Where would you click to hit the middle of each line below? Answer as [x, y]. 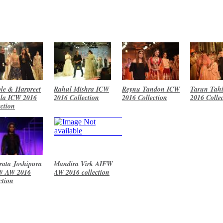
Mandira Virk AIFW [83, 164]
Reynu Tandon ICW [151, 89]
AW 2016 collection [82, 172]
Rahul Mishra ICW [81, 89]
